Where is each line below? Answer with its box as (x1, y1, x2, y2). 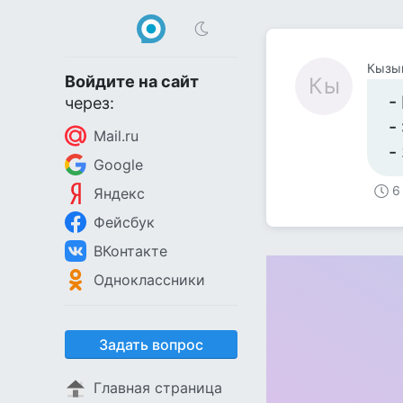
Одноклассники (94, 271, 205, 289)
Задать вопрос (99, 336, 203, 354)
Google (94, 156, 143, 174)
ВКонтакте (94, 242, 167, 260)
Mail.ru (94, 127, 139, 145)
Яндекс (94, 184, 145, 202)
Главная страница (94, 379, 222, 397)
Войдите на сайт (65, 72, 199, 91)
